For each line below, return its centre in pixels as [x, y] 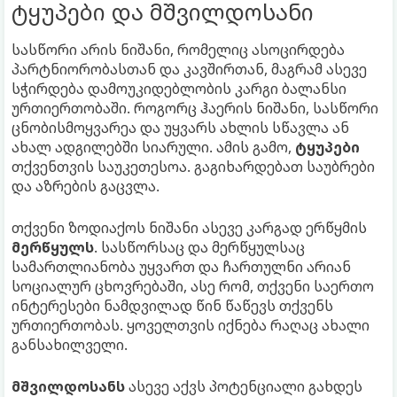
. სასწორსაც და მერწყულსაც [199, 247]
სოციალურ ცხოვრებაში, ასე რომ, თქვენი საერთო [193, 286]
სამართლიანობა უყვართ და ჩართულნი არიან [181, 266]
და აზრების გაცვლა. [86, 186]
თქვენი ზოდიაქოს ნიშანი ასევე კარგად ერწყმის [189, 227]
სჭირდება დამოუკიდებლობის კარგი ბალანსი [179, 88]
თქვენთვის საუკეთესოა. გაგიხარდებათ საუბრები [193, 166]
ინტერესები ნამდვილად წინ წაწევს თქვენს [172, 305]
